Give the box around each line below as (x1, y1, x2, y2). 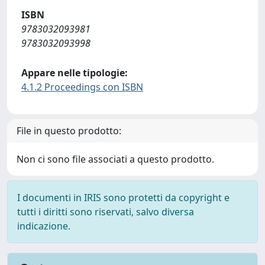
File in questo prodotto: (17, 124, 121, 137)
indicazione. (17, 219, 70, 232)
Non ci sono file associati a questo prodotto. (17, 152, 214, 166)
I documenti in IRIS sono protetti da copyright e (17, 190, 230, 204)
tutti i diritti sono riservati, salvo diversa (17, 205, 194, 218)
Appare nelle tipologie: (21, 66, 128, 79)
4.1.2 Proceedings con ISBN (21, 80, 143, 93)
